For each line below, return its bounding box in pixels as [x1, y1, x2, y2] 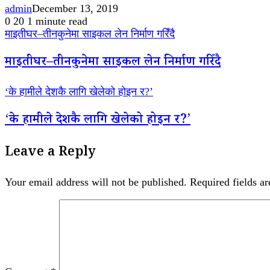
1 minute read [27, 15, 87, 28]
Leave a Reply [5, 143, 96, 164]
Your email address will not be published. [5, 176, 187, 189]
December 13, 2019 [32, 2, 118, 15]
